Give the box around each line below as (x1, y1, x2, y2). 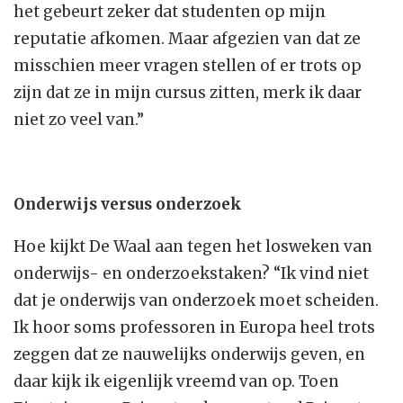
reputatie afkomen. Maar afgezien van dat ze (13, 29, 361, 49)
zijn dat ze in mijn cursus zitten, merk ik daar (13, 83, 362, 103)
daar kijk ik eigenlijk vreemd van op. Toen (13, 372, 339, 392)
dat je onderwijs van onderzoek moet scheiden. (13, 291, 379, 311)
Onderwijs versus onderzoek (13, 194, 242, 215)
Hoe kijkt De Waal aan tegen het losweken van (13, 237, 372, 257)
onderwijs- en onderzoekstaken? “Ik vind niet (13, 264, 369, 284)
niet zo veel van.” (13, 110, 144, 130)
